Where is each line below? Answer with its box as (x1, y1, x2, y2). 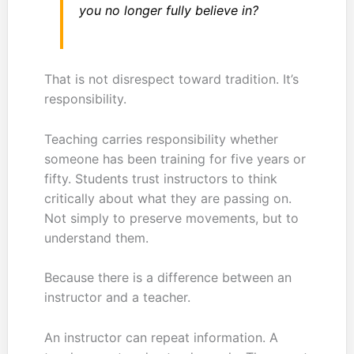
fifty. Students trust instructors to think (43, 170, 277, 186)
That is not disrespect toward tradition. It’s (43, 70, 299, 87)
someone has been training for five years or (43, 150, 306, 167)
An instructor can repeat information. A (43, 329, 278, 345)
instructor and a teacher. (43, 289, 190, 306)
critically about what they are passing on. (43, 190, 292, 206)
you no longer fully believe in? (78, 2, 258, 18)
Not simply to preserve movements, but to (43, 209, 299, 226)
